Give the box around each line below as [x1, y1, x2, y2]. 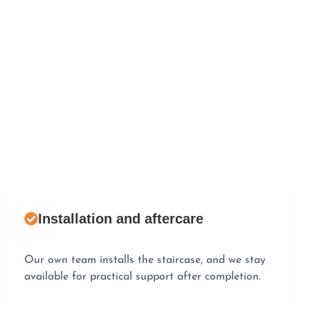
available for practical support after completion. [24, 271, 261, 282]
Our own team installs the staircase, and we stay [24, 254, 266, 266]
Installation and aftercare [37, 210, 203, 226]
